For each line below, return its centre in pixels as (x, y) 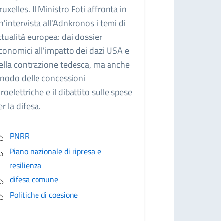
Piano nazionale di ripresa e (55, 151)
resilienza (26, 165)
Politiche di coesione (44, 195)
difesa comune (34, 179)
